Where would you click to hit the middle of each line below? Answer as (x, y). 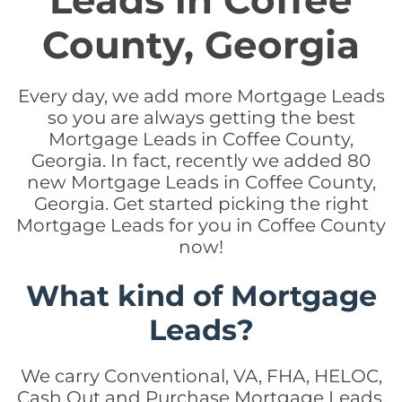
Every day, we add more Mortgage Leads (201, 96)
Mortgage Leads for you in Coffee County (201, 225)
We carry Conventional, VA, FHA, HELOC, (201, 376)
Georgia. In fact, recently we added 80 (201, 161)
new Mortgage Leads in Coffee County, (201, 182)
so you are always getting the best (201, 118)
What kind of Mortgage (201, 296)
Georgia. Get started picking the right (201, 204)
